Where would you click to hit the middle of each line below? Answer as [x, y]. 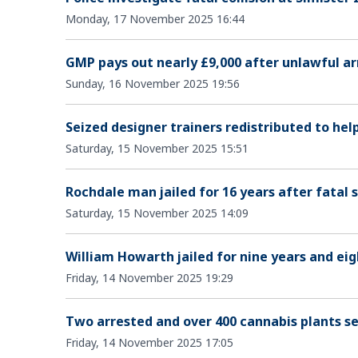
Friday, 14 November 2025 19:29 [149, 277]
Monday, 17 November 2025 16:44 [155, 18]
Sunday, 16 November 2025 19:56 [153, 83]
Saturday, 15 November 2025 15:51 [157, 148]
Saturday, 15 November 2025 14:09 [157, 213]
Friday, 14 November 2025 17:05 [149, 342]
